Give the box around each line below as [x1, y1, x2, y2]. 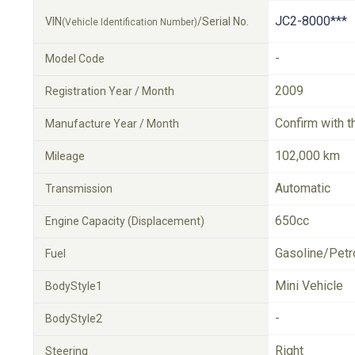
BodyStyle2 [45, 312, 102, 325]
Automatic [275, 181, 330, 196]
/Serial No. [197, 15, 249, 28]
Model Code [45, 52, 105, 65]
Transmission [45, 182, 113, 195]
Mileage [45, 150, 85, 162]
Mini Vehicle [275, 278, 343, 293]
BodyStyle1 [45, 280, 102, 292]
